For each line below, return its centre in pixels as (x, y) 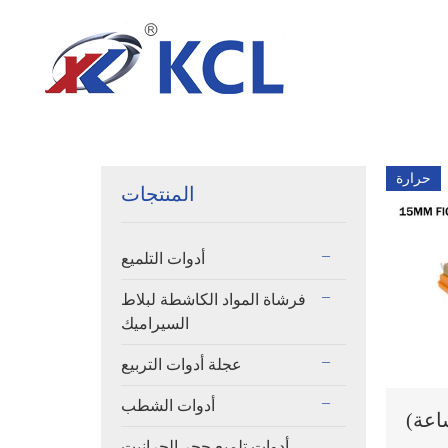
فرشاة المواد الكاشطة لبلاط (213, 299)
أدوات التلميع (162, 258)
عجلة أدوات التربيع (181, 364)
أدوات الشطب (167, 405)
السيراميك (154, 323)
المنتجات (157, 194)
